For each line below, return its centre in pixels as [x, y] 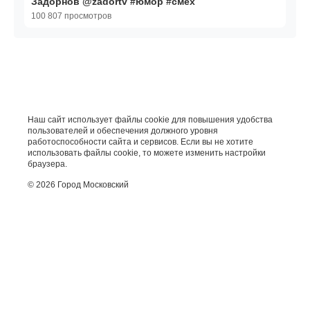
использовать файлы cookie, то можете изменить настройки [147, 153]
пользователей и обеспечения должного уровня [123, 131]
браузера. [47, 164]
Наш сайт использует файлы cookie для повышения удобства [150, 120]
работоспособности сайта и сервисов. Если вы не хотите [140, 142]
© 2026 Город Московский [78, 185]
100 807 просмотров [71, 16]
